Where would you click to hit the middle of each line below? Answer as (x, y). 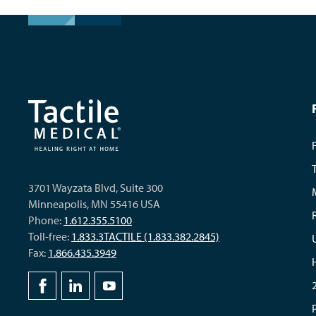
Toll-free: (50, 236)
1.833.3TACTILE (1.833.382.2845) (145, 236)
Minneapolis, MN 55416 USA (94, 204)
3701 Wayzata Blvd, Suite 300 (96, 188)
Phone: (46, 220)
